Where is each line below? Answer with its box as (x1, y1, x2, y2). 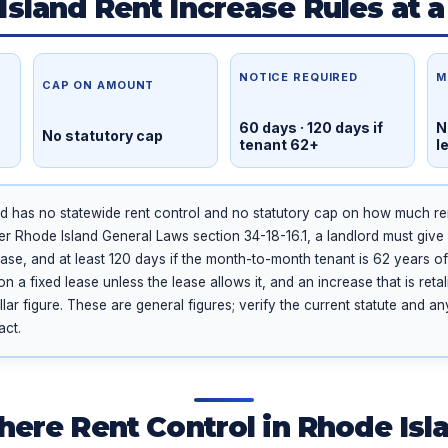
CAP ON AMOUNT (42, 78, 155, 93)
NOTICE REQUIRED (239, 69, 359, 84)
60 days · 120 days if (239, 118, 383, 136)
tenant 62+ (239, 135, 319, 153)
